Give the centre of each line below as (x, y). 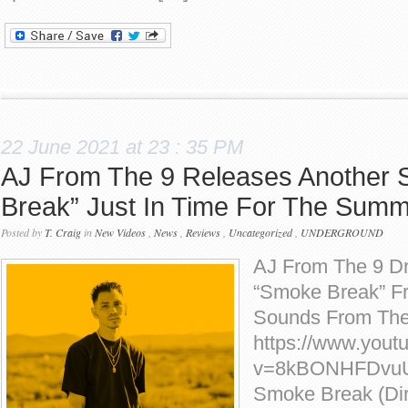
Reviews (203, 232)
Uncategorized (260, 232)
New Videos (120, 232)
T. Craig (63, 232)
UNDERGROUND (342, 232)
